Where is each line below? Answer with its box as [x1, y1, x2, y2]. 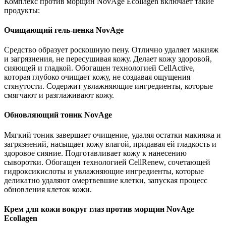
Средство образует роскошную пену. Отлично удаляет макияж [4, 45, 218, 54]
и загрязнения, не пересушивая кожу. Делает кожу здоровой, [4, 54, 212, 64]
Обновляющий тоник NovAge [4, 110, 112, 120]
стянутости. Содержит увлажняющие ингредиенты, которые [4, 82, 213, 91]
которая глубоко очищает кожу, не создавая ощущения [4, 73, 190, 82]
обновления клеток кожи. [4, 185, 92, 194]
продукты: [4, 6, 40, 15]
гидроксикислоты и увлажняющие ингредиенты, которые [4, 166, 204, 176]
